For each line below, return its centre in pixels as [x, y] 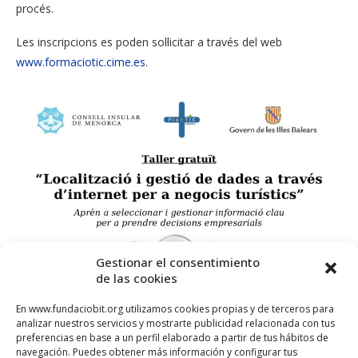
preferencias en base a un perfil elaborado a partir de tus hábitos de [172, 337]
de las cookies [137, 277]
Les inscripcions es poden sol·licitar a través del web [149, 42]
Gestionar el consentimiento [178, 261]
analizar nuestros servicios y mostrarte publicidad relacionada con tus [175, 322]
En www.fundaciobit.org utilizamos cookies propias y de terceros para [175, 308]
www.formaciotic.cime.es [81, 62]
